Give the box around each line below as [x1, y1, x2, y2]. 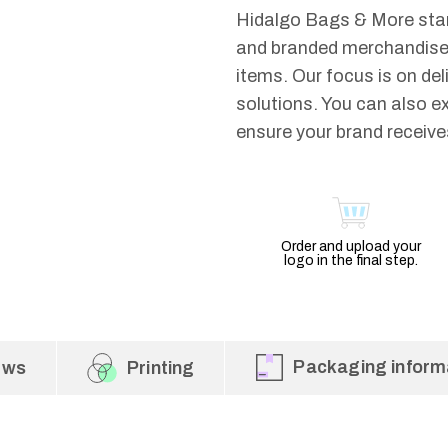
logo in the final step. [283, 253, 418, 269]
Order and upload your [280, 239, 421, 255]
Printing [126, 358, 195, 379]
